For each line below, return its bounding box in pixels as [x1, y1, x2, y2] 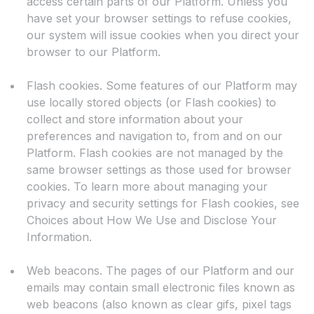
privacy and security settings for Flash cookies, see [27, 196, 299, 211]
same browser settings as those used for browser [27, 163, 292, 177]
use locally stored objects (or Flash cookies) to [27, 95, 276, 110]
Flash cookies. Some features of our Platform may [27, 78, 297, 93]
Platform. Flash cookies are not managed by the [27, 146, 283, 161]
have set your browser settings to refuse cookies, [27, 11, 292, 26]
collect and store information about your [27, 112, 243, 127]
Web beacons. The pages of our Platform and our [27, 264, 294, 278]
